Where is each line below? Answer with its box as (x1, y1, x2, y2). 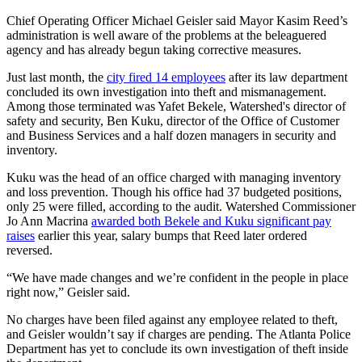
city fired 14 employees (107, 70, 225, 85)
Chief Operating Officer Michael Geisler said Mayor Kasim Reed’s (6, 14, 347, 28)
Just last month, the (6, 70, 107, 85)
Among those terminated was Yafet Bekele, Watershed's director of (6, 99, 346, 114)
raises (6, 229, 35, 243)
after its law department (225, 70, 347, 85)
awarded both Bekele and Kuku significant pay (91, 214, 331, 229)
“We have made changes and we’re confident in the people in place (6, 271, 348, 285)
